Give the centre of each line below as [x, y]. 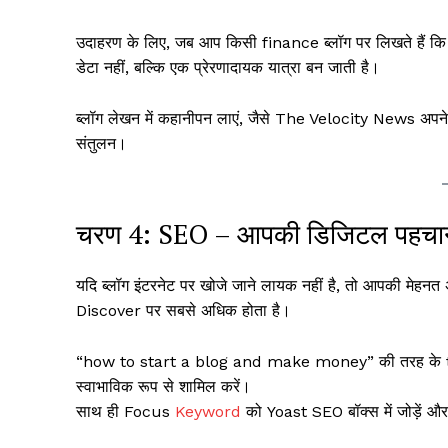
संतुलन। [101, 144]
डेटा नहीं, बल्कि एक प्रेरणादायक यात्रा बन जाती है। [228, 68]
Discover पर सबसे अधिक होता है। [183, 310]
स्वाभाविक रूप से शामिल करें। [163, 386]
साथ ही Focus [125, 411]
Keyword [208, 411]
